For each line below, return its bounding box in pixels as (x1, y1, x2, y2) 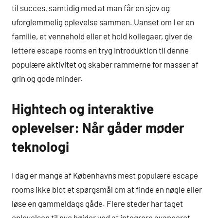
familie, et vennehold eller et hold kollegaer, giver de (12, 31, 192, 41)
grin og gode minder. (12, 73, 83, 83)
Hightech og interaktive (12, 100, 154, 117)
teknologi (12, 138, 69, 155)
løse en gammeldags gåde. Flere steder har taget (12, 199, 183, 209)
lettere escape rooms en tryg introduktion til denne (12, 45, 189, 55)
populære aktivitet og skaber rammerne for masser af (12, 59, 199, 69)
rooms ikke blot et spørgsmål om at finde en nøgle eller (12, 184, 202, 195)
